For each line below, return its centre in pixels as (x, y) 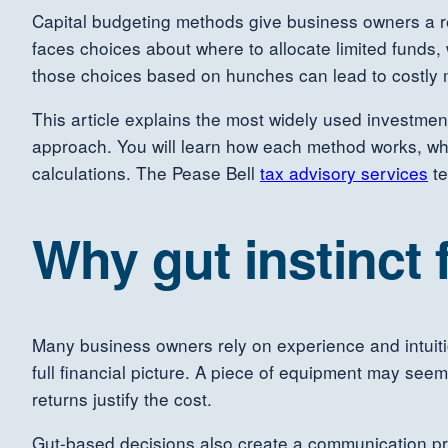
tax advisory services (344, 173)
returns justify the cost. (122, 398)
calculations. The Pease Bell (146, 173)
